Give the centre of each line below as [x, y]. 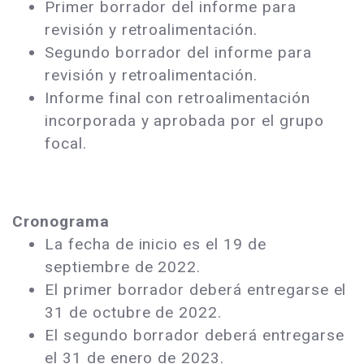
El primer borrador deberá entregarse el [196, 290]
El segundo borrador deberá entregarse [195, 336]
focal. [66, 144]
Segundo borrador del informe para [178, 53]
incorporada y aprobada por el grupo [184, 121]
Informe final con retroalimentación [178, 98]
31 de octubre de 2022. [136, 313]
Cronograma [61, 222]
